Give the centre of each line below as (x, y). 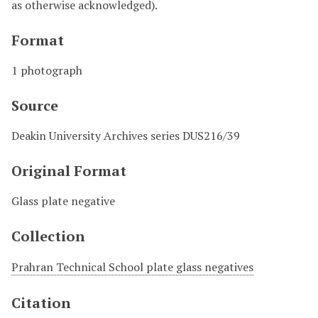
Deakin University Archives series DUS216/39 (126, 136)
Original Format (69, 171)
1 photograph (47, 71)
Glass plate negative (63, 201)
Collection (48, 236)
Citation (41, 303)
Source (35, 106)
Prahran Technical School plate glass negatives (132, 267)
